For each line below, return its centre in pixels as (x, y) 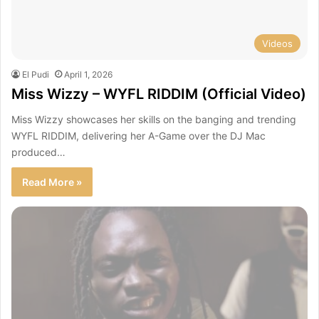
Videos (277, 43)
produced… (38, 152)
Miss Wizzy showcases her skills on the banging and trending (154, 119)
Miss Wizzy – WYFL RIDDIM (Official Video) (159, 94)
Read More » (52, 182)
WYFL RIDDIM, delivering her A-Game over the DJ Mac (138, 135)
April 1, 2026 (88, 74)
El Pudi (36, 74)
